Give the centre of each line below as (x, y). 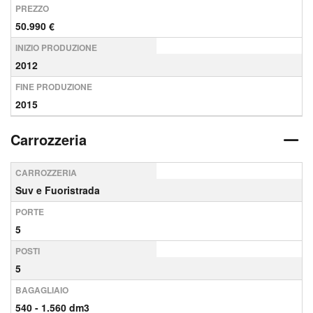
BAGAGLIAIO (42, 290)
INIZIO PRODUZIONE (56, 48)
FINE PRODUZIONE (54, 87)
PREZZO (32, 8)
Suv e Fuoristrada (58, 190)
